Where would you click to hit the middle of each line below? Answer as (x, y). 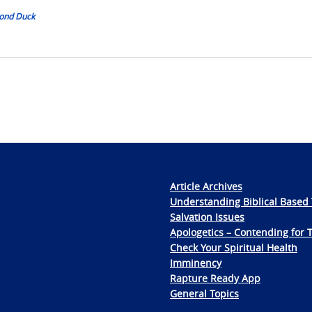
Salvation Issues (207, 217)
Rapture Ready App (215, 278)
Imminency (196, 263)
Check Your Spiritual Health (234, 247)
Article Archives (206, 186)
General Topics (204, 293)
